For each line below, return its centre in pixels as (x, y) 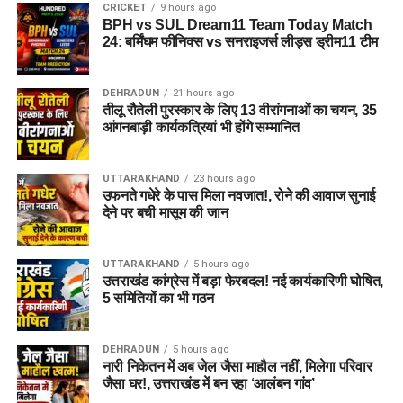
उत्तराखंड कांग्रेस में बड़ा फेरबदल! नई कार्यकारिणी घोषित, (243, 281)
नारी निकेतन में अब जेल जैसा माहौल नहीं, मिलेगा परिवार (237, 366)
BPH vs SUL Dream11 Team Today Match (237, 24)
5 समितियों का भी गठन (158, 298)
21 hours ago (203, 93)
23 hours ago (224, 178)
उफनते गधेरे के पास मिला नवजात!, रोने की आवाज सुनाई (239, 195)
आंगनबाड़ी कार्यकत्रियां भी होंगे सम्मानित (201, 127)
